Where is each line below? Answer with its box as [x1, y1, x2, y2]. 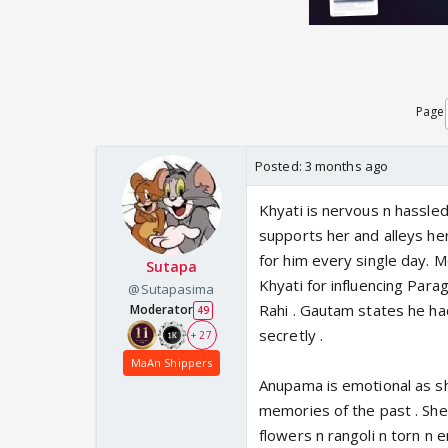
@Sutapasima [128, 280, 215, 299]
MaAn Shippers [130, 355, 213, 371]
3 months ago [304, 157, 389, 176]
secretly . [259, 325, 323, 346]
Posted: [255, 157, 305, 176]
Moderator [129, 301, 193, 319]
